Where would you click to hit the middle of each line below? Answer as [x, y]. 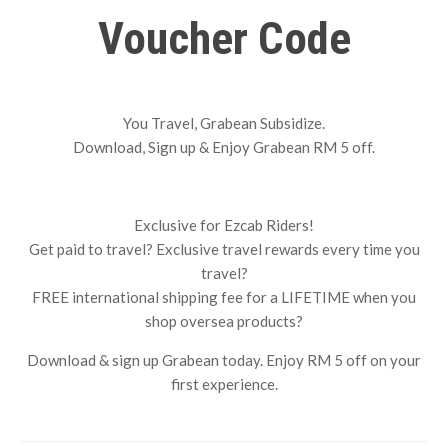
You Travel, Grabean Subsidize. [224, 123]
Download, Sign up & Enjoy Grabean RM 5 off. [224, 147]
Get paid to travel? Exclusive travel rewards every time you [224, 249]
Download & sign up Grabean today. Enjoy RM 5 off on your [224, 360]
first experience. [224, 384]
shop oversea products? [224, 321]
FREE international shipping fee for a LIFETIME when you [224, 297]
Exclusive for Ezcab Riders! [224, 225]
